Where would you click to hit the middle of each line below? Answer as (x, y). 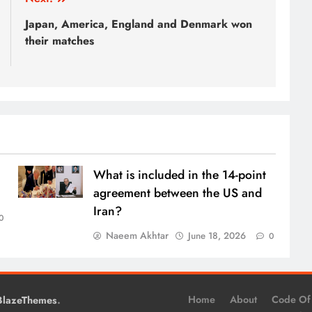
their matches (60, 40)
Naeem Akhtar (137, 235)
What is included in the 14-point (179, 174)
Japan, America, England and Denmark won (139, 24)
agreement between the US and (177, 193)
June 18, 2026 (217, 235)
